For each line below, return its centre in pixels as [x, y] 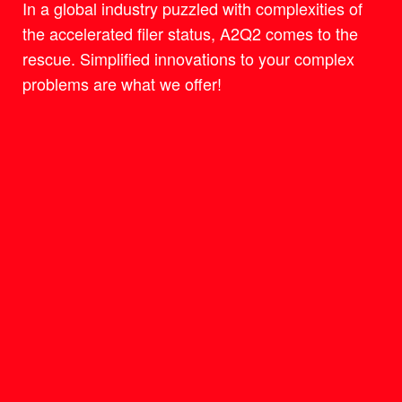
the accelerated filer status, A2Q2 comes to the [191, 33]
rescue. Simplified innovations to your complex [189, 58]
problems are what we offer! [122, 83]
